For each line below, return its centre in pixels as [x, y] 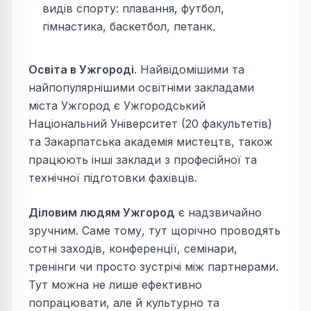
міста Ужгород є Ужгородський [117, 106]
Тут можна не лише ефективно [115, 285]
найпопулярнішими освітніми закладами [141, 88]
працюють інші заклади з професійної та [143, 160]
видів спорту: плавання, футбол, [133, 9]
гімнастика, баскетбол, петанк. [129, 27]
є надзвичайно [218, 213]
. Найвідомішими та [189, 70]
